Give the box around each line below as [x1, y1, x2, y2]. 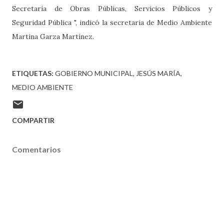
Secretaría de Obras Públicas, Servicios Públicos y [12, 3, 212, 13]
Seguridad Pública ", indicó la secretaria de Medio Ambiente [12, 17, 212, 27]
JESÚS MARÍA [136, 68, 180, 77]
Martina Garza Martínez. [12, 31, 94, 41]
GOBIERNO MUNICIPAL [55, 68, 133, 77]
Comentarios [12, 144, 61, 154]
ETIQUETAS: [12, 68, 53, 77]
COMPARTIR [12, 115, 54, 124]
